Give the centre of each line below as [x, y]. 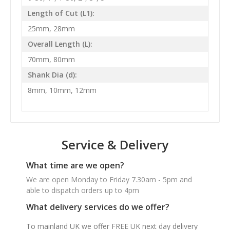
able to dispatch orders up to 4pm [83, 190]
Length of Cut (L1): [61, 13]
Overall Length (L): [60, 44]
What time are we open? [75, 165]
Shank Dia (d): [52, 75]
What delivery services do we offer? [98, 207]
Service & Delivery [115, 144]
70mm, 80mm [51, 60]
